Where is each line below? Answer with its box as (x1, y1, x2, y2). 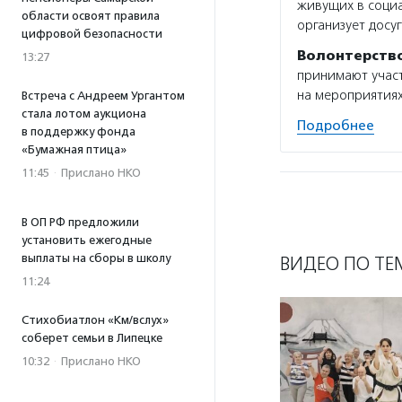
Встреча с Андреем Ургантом (22, 89, 185, 102)
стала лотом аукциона (22, 107, 146, 120)
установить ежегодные (22, 233, 152, 247)
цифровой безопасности (22, 27, 162, 40)
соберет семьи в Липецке (22, 331, 162, 345)
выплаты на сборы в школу (22, 251, 170, 265)
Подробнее (297, 118, 374, 135)
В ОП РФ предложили (22, 215, 139, 229)
